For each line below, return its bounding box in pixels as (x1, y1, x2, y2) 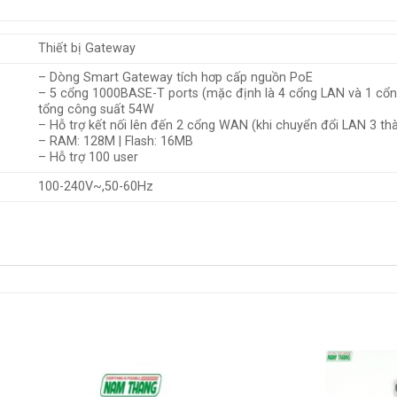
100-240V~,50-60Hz (38, 178, 154, 194)
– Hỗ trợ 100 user (38, 149, 139, 165)
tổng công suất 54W (38, 101, 155, 117)
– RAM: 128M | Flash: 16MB (38, 133, 194, 149)
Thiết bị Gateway (38, 40, 136, 56)
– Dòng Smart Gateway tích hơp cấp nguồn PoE (38, 69, 314, 85)
